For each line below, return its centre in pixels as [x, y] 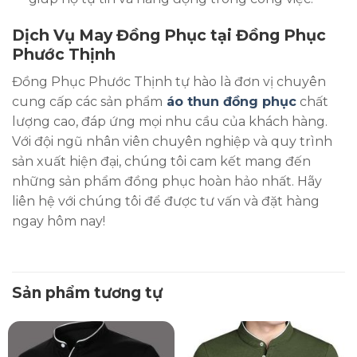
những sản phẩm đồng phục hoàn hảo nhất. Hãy [167, 181]
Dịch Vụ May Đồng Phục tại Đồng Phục [169, 35]
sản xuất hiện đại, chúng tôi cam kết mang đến [161, 161]
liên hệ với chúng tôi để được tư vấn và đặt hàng [166, 201]
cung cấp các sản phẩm [87, 101]
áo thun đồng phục [229, 101]
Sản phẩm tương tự [87, 292]
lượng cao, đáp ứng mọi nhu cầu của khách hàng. [170, 121]
